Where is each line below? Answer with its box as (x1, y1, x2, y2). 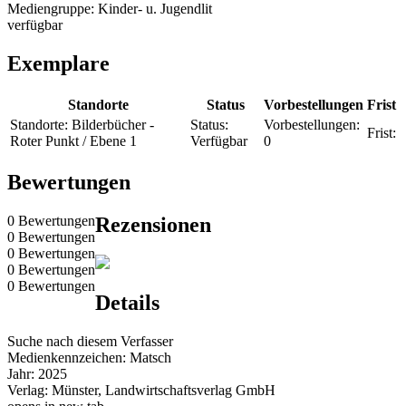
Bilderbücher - (72, 116, 154, 132)
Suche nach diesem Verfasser (7, 333, 173, 350)
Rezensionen (95, 212, 211, 237)
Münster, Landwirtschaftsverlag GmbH (52, 382, 275, 399)
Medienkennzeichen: (7, 350, 130, 366)
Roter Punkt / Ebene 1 (10, 132, 137, 149)
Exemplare (7, 51, 110, 75)
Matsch (130, 350, 171, 366)
